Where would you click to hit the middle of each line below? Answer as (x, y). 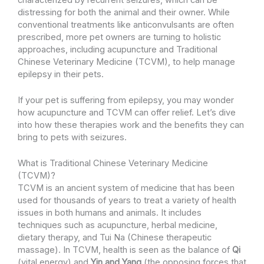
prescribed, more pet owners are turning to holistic (119, 37)
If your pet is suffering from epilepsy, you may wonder (126, 100)
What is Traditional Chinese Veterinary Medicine (113, 164)
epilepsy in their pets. (61, 74)
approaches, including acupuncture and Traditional (118, 49)
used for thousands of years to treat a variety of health (127, 201)
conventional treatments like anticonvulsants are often (126, 24)
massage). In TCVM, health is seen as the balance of (125, 250)
